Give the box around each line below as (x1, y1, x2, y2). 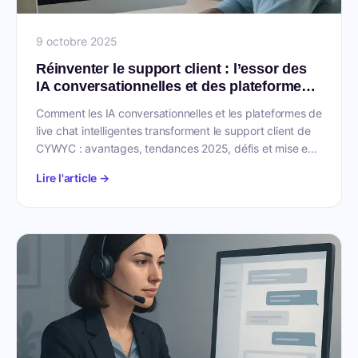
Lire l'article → (36, 171, 109, 185)
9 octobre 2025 (36, 34, 117, 48)
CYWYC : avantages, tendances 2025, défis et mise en (36, 141, 314, 155)
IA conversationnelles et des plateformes (36, 78, 309, 94)
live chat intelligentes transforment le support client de (36, 124, 311, 137)
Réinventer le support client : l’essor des (36, 61, 307, 77)
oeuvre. (36, 159, 74, 173)
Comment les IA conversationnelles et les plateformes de (36, 106, 322, 120)
